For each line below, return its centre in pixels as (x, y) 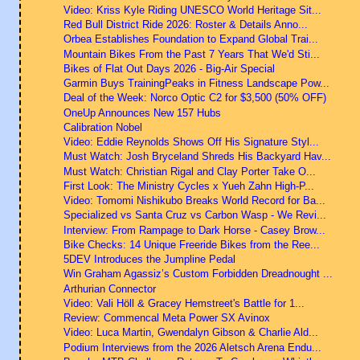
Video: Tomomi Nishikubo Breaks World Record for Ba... (194, 201)
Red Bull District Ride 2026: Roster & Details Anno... (185, 25)
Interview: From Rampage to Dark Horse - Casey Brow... (194, 230)
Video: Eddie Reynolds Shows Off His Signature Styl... (191, 142)
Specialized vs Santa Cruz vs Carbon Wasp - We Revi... (194, 215)
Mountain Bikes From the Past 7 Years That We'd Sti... (191, 54)
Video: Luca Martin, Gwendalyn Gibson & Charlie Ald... (190, 333)
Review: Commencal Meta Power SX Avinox (166, 318)
